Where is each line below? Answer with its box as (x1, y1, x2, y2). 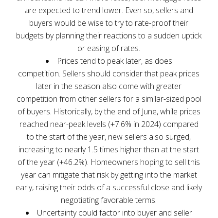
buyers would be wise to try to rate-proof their (29, 17, 189, 28)
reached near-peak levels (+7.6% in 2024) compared (19, 118, 199, 129)
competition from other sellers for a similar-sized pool (16, 93, 201, 104)
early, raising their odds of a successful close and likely (16, 182, 202, 193)
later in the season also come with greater (36, 80, 182, 91)
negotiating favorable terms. (61, 194, 157, 205)
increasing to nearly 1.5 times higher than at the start (18, 144, 200, 155)
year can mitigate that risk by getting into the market (20, 169, 197, 180)
